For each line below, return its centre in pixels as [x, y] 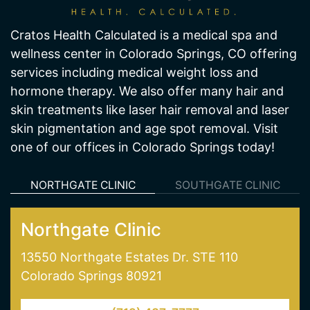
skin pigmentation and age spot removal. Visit [144, 128]
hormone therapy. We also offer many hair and [147, 91]
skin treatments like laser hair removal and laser [150, 109]
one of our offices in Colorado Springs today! [143, 147]
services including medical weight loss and [134, 72]
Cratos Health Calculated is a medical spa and [144, 35]
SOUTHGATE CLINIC [227, 185]
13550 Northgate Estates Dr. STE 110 [129, 257]
